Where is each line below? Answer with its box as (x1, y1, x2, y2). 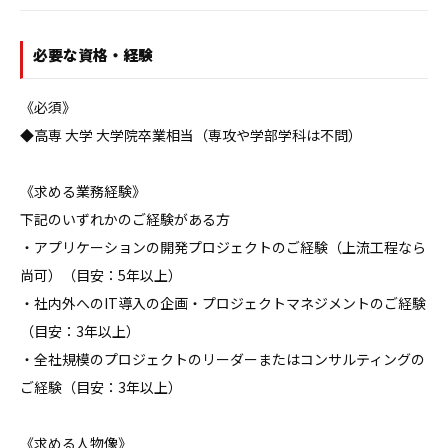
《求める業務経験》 (20, 181, 146, 201)
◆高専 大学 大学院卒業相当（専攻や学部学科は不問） (20, 125, 362, 145)
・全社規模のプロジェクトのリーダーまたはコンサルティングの (20, 349, 425, 369)
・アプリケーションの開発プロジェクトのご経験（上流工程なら (20, 237, 426, 257)
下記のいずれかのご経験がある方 (20, 209, 230, 229)
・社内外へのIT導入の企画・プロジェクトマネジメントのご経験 (20, 293, 426, 313)
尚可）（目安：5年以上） (20, 265, 182, 285)
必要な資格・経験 (33, 44, 153, 65)
